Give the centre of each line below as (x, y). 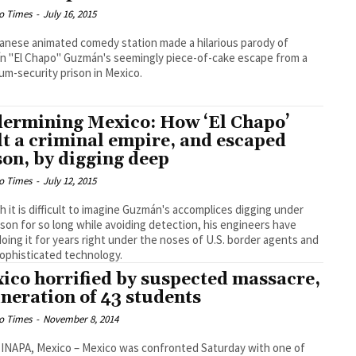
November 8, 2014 (81, 319)
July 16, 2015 (70, 14)
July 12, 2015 (70, 180)
